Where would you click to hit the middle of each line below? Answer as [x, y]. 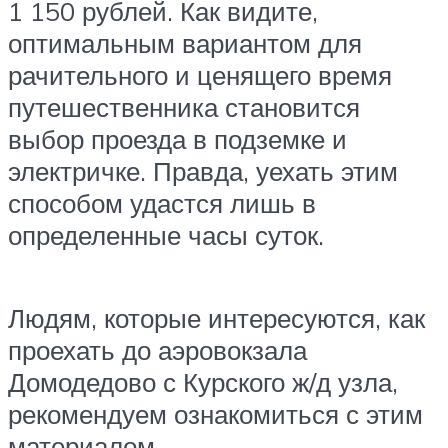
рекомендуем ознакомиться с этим [215, 414]
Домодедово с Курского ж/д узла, [203, 382]
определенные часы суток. [166, 235]
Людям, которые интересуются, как [216, 318]
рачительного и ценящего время [200, 75]
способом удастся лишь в [162, 203]
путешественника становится [184, 107]
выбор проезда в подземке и [177, 139]
